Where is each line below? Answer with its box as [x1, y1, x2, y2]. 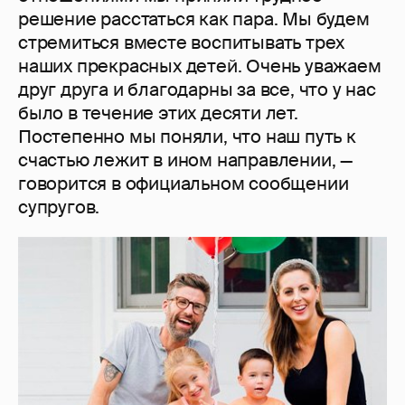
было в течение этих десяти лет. [18, 101, 298, 126]
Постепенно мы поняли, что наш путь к [18, 125, 356, 149]
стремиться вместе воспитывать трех [18, 31, 345, 55]
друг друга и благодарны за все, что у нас [18, 78, 376, 102]
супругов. [18, 195, 100, 220]
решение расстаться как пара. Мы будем [18, 7, 370, 32]
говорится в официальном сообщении [18, 172, 349, 196]
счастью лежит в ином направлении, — [18, 148, 353, 173]
